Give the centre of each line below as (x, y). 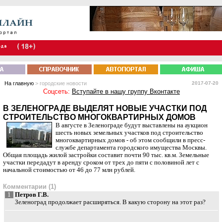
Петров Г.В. (32, 195)
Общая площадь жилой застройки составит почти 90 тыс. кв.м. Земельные (106, 155)
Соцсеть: (56, 91)
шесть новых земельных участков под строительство (129, 133)
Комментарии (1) (29, 187)
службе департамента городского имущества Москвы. (131, 148)
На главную (19, 83)
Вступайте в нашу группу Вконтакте (126, 91)
